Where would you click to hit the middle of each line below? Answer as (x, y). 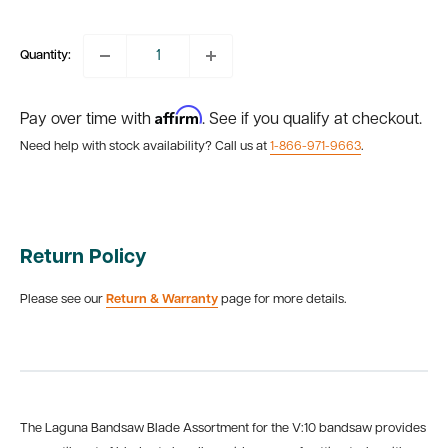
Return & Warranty (162, 300)
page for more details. (282, 300)
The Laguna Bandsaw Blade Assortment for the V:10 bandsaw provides (223, 428)
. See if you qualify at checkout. (312, 120)
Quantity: (45, 55)
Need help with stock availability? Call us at (145, 146)
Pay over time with (87, 120)
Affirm (178, 115)
